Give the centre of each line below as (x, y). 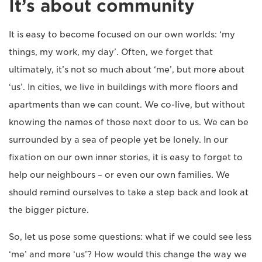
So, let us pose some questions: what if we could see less (130, 237)
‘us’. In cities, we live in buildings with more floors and (123, 87)
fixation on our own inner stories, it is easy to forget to (126, 158)
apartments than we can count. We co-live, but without (127, 105)
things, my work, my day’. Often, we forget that (111, 52)
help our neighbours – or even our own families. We (119, 175)
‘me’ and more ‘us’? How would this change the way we (128, 255)
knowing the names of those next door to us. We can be (129, 123)
